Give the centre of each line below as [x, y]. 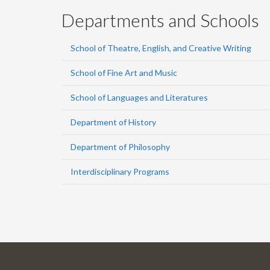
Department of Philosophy [120, 147]
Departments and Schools [160, 20]
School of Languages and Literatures [139, 97]
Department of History [113, 122]
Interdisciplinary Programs [120, 171]
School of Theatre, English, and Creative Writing [161, 48]
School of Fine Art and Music [124, 73]
